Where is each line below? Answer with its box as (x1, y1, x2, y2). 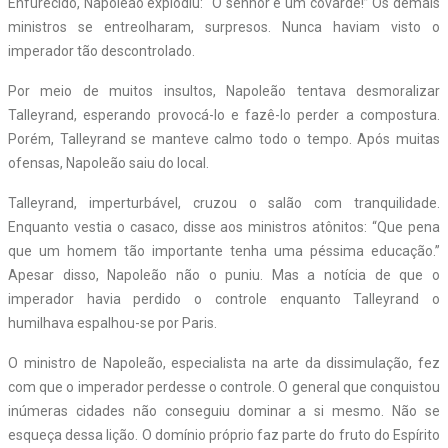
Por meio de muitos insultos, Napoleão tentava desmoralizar (8, 82, 440, 99)
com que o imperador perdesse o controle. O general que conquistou (8, 378, 440, 395)
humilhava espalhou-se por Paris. (8, 314, 217, 331)
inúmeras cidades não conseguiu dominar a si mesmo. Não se (8, 402, 440, 419)
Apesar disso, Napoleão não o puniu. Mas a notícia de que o (8, 266, 440, 283)
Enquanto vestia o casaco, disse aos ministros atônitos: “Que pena (8, 218, 440, 235)
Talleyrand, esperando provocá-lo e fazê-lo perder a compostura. (8, 106, 440, 123)
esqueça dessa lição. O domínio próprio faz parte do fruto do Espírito (8, 426, 440, 443)
